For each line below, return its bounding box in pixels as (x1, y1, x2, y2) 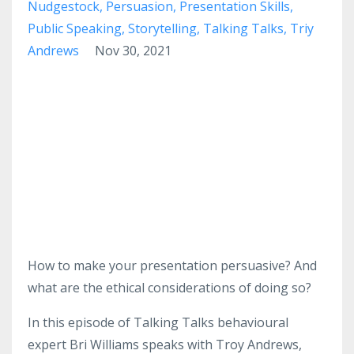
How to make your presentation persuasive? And (28, 257, 317, 275)
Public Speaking (28, 19, 122, 37)
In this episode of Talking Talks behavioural (28, 314, 288, 332)
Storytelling (128, 19, 197, 37)
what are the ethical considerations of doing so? (28, 279, 311, 297)
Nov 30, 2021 (95, 41, 171, 59)
